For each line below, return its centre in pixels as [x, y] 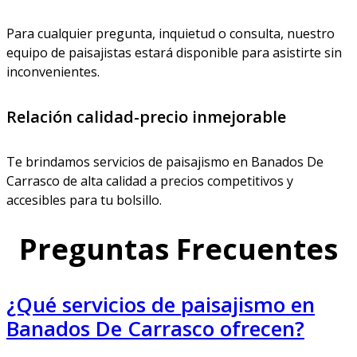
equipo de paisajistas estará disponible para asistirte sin [174, 53]
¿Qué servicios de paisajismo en [161, 305]
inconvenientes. [53, 72]
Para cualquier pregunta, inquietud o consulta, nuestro [171, 34]
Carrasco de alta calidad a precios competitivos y [150, 180]
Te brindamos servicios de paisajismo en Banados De [165, 161]
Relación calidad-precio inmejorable [146, 116]
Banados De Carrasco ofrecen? [155, 329]
